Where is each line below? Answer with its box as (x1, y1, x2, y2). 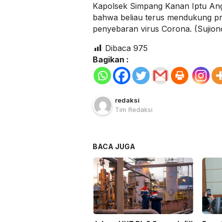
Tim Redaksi (115, 106, 153, 114)
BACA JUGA (93, 142, 135, 151)
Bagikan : (93, 55, 129, 65)
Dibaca (105, 43, 131, 54)
